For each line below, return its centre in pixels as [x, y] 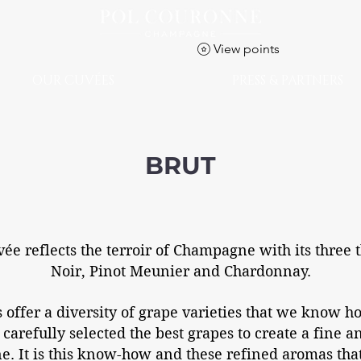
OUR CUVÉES [73, 80]
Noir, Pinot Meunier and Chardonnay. [180, 271]
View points [247, 48]
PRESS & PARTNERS [288, 80]
